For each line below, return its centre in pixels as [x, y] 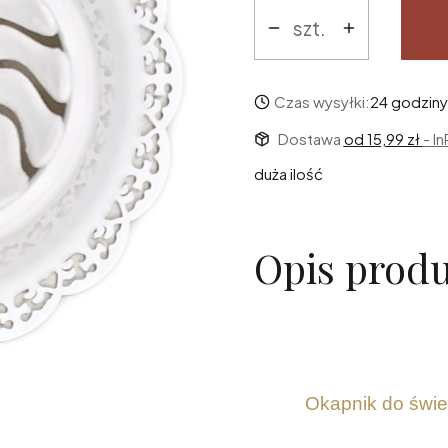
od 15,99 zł [383, 138]
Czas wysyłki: [321, 101]
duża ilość [288, 173]
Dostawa [310, 138]
